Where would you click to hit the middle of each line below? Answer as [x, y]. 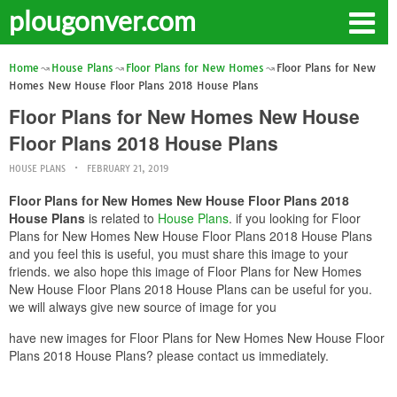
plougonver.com [102, 20]
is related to [121, 218]
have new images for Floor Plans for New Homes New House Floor [197, 338]
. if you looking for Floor [295, 218]
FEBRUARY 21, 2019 [128, 169]
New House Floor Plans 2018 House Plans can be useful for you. [191, 289]
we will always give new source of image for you [143, 307]
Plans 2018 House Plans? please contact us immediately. [169, 355]
